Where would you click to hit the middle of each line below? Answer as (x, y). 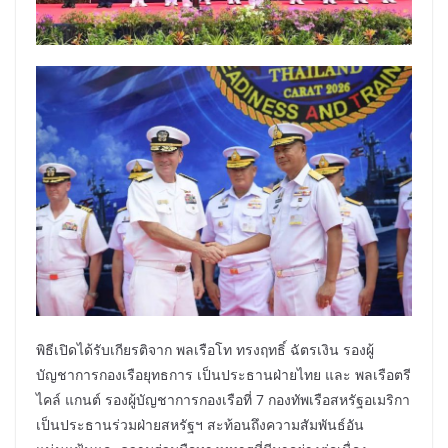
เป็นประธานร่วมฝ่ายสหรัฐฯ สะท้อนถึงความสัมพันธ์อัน (200, 425)
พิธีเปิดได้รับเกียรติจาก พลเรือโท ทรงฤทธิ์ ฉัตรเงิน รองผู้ (205, 350)
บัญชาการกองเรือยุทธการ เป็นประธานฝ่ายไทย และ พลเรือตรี (223, 375)
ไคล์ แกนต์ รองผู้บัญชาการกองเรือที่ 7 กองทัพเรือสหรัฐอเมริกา (223, 400)
